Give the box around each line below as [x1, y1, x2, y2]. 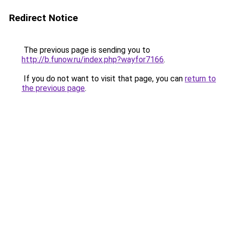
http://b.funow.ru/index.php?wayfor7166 [22, 55, 164, 64]
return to [185, 74, 216, 83]
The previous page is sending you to [22, 45, 150, 55]
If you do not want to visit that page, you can [22, 74, 185, 83]
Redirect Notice [9, 12, 78, 24]
